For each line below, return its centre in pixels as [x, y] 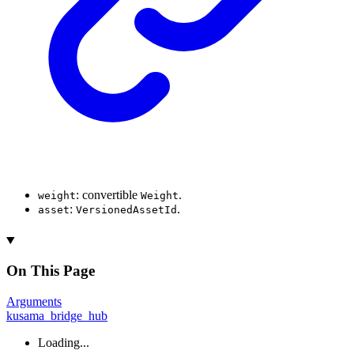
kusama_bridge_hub [57, 316]
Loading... [64, 343]
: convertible [108, 194]
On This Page [51, 271]
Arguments [34, 302]
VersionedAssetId [126, 209]
